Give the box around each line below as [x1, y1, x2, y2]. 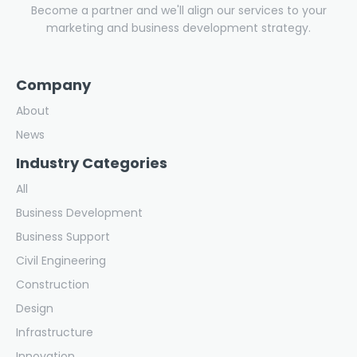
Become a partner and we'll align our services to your [30, 2, 327, 18]
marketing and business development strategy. [46, 19, 311, 36]
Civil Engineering [16, 252, 106, 269]
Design [16, 300, 53, 316]
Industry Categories [16, 152, 167, 173]
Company [16, 74, 91, 95]
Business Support [16, 228, 110, 245]
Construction [16, 276, 89, 292]
